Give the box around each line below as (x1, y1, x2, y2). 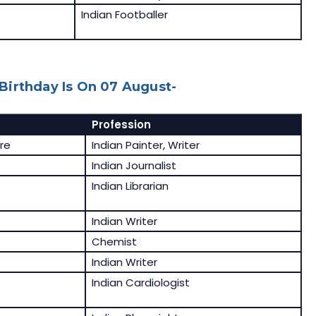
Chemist (91, 234, 137, 250)
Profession (91, 117, 151, 133)
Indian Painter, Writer (91, 138, 200, 153)
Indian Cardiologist (91, 275, 190, 291)
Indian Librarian (91, 178, 169, 194)
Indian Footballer (80, 7, 168, 23)
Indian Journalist (91, 158, 176, 174)
